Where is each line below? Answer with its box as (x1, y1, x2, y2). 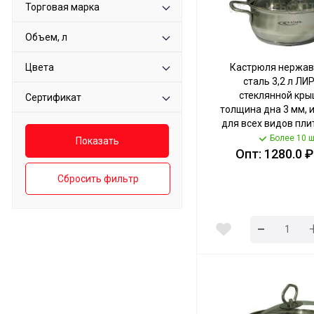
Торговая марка (25, 1, 100, 13)
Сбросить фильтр (57, 173, 139, 184)
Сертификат (25, 92, 81, 103)
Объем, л (25, 32, 67, 43)
